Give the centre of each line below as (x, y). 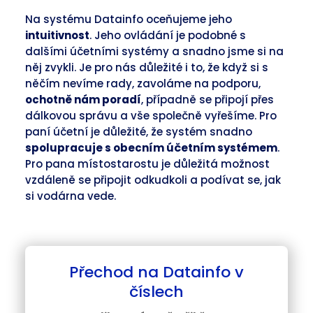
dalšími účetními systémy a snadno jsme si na (154, 51)
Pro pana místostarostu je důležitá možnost (147, 164)
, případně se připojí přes (208, 100)
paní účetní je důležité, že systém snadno (139, 132)
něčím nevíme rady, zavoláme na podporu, (143, 83)
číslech (156, 292)
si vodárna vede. (71, 196)
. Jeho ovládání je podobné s (168, 35)
